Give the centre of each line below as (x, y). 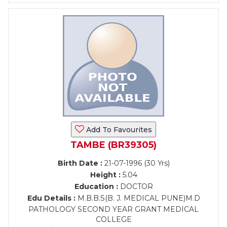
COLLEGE (113, 219)
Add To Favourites (118, 130)
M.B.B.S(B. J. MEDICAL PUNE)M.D (138, 198)
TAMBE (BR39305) (113, 145)
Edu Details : (51, 198)
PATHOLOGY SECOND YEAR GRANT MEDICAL (113, 209)
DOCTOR (135, 186)
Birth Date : (80, 163)
